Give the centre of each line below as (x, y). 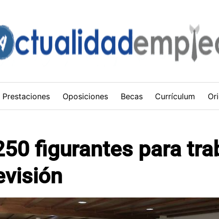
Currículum (175, 96)
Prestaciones (26, 96)
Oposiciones (85, 96)
